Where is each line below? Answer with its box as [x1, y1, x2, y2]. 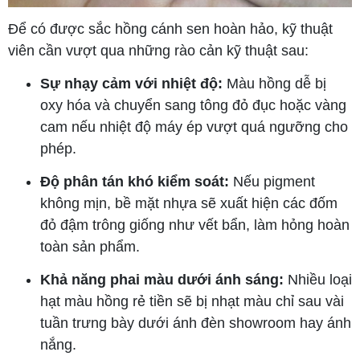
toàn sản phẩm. [40, 239, 140, 256]
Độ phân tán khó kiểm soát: [40, 174, 229, 190]
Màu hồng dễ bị [223, 76, 326, 92]
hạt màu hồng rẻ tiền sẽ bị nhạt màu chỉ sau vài [40, 293, 344, 310]
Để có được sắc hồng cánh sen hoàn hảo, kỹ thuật [8, 21, 333, 38]
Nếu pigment [229, 174, 315, 190]
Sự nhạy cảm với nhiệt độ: [40, 76, 223, 92]
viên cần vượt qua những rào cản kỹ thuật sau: [8, 43, 309, 59]
